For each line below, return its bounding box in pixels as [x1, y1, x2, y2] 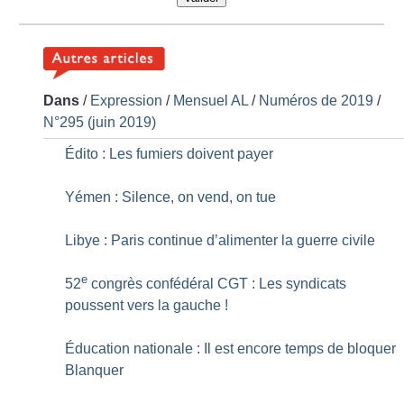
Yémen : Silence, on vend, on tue [65, 188, 277, 205]
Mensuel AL [173, 92, 249, 108]
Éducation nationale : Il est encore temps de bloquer [65, 340, 397, 356]
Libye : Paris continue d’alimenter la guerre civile [65, 232, 376, 248]
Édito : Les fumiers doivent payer [65, 145, 274, 161]
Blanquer [65, 362, 124, 378]
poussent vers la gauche [65, 297, 222, 313]
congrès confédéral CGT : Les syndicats [87, 275, 347, 291]
